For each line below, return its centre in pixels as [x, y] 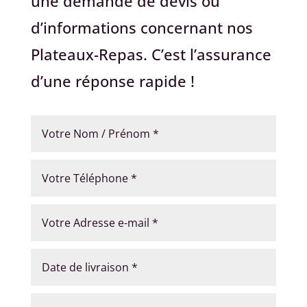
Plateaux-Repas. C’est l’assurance [151, 54]
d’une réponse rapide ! [112, 81]
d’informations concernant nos [142, 27]
